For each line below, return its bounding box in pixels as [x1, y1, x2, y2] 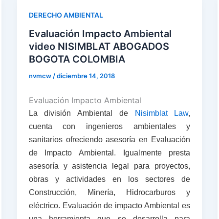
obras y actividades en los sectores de [28, 175, 191, 183]
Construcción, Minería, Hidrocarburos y [28, 188, 191, 197]
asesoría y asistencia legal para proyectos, [28, 161, 191, 170]
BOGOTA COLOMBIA [28, 53, 125, 65]
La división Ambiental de [28, 109, 135, 117]
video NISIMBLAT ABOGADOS [28, 40, 169, 52]
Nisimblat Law [134, 109, 189, 117]
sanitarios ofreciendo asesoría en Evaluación [28, 135, 191, 144]
